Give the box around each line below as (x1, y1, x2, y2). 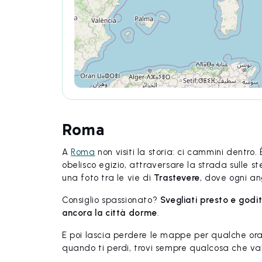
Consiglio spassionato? (62, 194, 158, 205)
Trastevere (153, 172, 200, 183)
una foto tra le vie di (62, 172, 154, 183)
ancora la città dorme (62, 207, 157, 218)
